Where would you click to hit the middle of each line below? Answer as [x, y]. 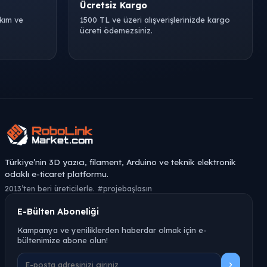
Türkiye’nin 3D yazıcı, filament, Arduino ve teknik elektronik [120, 162]
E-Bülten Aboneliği [58, 211]
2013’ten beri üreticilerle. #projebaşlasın [78, 188]
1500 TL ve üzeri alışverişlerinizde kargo [155, 20]
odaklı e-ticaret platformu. [57, 174]
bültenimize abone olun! [63, 240]
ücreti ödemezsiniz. [116, 30]
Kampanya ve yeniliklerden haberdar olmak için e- [112, 230]
